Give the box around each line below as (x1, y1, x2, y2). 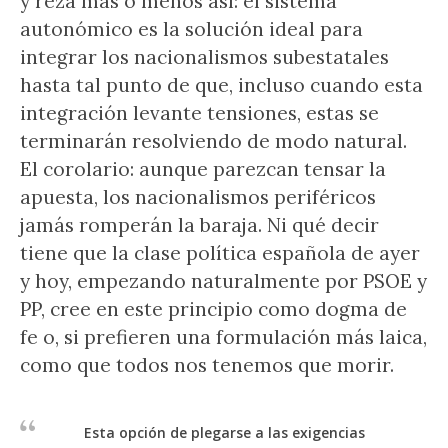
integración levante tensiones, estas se (20, 101, 379, 125)
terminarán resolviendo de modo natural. (20, 129, 407, 153)
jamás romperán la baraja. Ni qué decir (20, 213, 379, 237)
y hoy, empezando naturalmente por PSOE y (20, 269, 427, 293)
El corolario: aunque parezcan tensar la (20, 157, 386, 181)
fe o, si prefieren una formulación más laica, (20, 325, 427, 349)
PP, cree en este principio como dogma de (20, 297, 407, 321)
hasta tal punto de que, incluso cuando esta (20, 73, 423, 97)
